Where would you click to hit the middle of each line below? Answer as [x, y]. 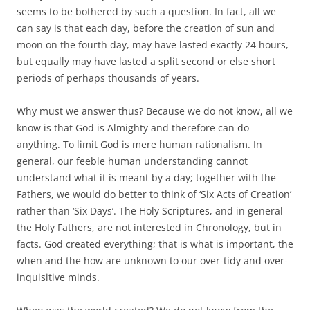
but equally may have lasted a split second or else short [146, 61]
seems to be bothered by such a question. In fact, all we [146, 11]
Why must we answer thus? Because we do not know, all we [155, 111]
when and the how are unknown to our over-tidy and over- [152, 260]
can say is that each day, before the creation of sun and [146, 28]
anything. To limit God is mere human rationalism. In [139, 144]
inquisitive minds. [58, 277]
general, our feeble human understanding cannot [132, 161]
